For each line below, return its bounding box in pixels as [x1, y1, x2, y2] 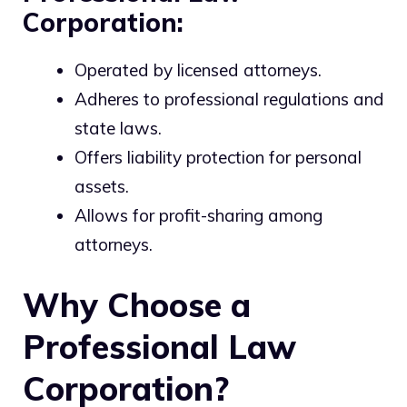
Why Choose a [23, 284, 251, 326]
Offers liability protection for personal [74, 145, 362, 168]
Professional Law [23, 326, 296, 368]
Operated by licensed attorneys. [74, 58, 322, 81]
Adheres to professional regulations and [74, 87, 384, 110]
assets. [74, 174, 129, 197]
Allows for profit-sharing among [74, 203, 323, 226]
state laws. [74, 116, 162, 139]
